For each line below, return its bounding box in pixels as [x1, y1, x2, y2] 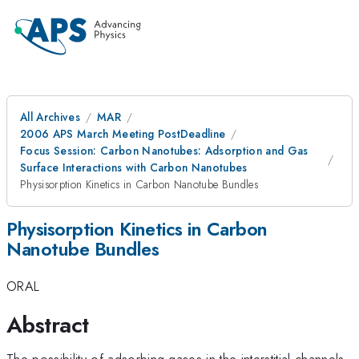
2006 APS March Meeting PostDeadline [20, 126, 226, 142]
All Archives [20, 109, 80, 125]
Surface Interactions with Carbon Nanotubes [20, 159, 248, 175]
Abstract [6, 308, 89, 341]
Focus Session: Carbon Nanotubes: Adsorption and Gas [20, 143, 309, 159]
